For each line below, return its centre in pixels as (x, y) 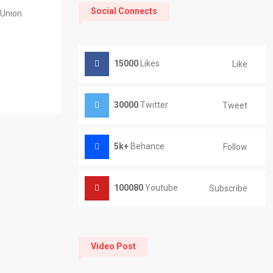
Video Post (113, 246)
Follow (235, 147)
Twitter (153, 105)
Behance (146, 147)
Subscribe (228, 188)
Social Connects (124, 11)
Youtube (160, 188)
